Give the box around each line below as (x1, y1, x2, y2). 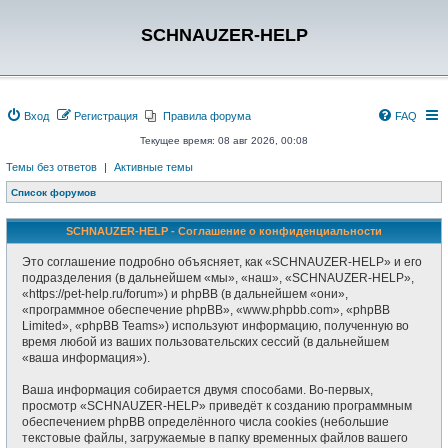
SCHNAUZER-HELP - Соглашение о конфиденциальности (66, 225, 382, 237)
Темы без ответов (6, 161, 97, 173)
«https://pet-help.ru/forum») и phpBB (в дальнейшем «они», (22, 287, 348, 301)
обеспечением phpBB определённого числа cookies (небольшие (22, 415, 389, 429)
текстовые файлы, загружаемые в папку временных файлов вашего (22, 431, 408, 445)
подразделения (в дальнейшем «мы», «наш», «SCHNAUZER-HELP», (22, 271, 414, 285)
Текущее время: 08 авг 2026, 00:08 (140, 135, 308, 146)
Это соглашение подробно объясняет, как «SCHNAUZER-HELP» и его (22, 255, 422, 269)
